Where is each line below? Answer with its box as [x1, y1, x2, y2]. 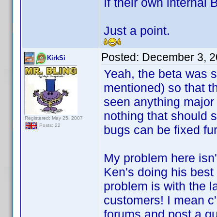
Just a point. [104, 24, 170, 37]
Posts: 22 [38, 123, 61, 128]
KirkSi [47, 54, 65, 62]
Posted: [101, 51, 142, 63]
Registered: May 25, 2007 [25, 115, 83, 121]
